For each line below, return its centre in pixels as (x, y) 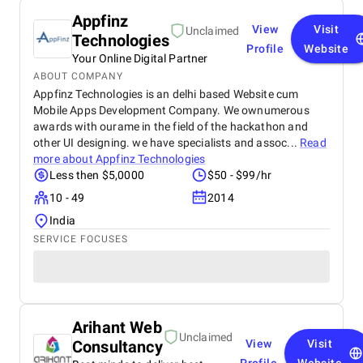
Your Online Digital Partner (140, 58)
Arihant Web (117, 327)
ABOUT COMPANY (78, 76)
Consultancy (117, 347)
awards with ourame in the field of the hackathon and (171, 126)
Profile (265, 49)
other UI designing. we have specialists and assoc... (167, 143)
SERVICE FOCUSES (81, 239)
